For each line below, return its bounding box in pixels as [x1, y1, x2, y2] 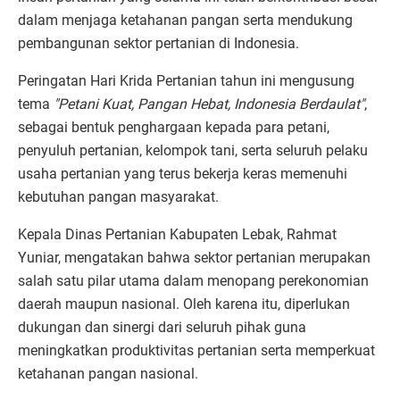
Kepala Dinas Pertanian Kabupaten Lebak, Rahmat [18, 225, 337, 243]
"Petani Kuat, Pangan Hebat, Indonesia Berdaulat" [54, 95, 364, 112]
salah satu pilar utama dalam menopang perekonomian [18, 271, 369, 289]
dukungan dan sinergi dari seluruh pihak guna [18, 318, 306, 336]
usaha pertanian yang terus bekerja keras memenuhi [18, 164, 347, 182]
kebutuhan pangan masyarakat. [18, 187, 219, 205]
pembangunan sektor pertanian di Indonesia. [18, 34, 299, 52]
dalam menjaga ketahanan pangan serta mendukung [18, 11, 353, 29]
